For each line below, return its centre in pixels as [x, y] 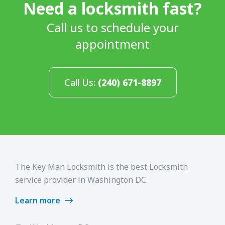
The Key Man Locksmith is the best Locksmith [101, 166]
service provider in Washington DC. [81, 180]
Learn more [39, 200]
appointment [113, 44]
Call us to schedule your [113, 27]
